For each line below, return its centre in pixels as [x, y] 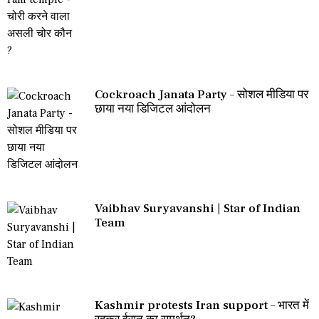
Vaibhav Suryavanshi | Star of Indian [198, 208]
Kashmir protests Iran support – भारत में [202, 305]
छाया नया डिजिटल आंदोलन [153, 109]
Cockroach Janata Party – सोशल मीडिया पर [202, 94]
